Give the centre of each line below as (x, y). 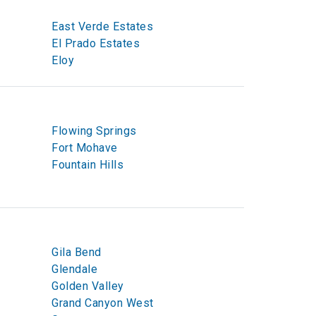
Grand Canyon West (103, 303)
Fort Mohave (85, 148)
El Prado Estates (96, 43)
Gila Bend (77, 252)
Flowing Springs (94, 131)
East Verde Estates (102, 26)
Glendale (74, 269)
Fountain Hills (87, 165)
